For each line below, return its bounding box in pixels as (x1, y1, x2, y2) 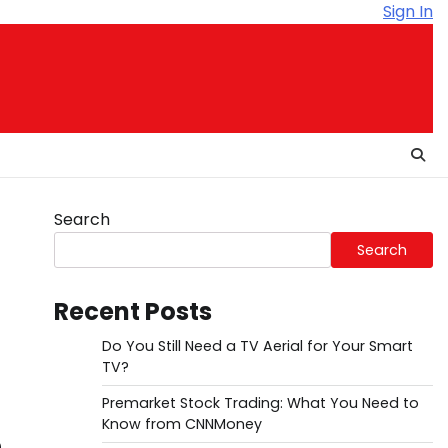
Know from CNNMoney (101, 414, 262, 434)
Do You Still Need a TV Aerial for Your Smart (101, 336, 413, 356)
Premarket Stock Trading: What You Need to (101, 393, 419, 413)
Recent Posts (53, 295, 212, 328)
